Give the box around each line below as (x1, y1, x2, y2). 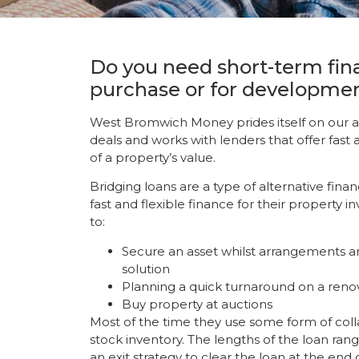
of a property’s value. (90, 150, 219, 165)
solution (122, 260, 170, 276)
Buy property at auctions (122, 296, 272, 312)
